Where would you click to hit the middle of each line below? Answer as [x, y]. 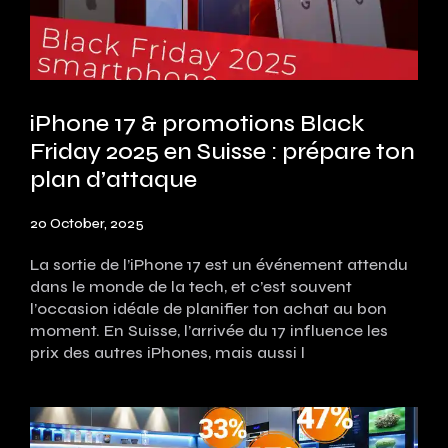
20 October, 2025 [87, 223]
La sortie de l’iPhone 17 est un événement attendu [219, 264]
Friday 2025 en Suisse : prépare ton [222, 151]
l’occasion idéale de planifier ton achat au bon [208, 308]
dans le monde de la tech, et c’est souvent [191, 286]
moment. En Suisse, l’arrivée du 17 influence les [209, 330]
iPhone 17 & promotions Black [197, 123]
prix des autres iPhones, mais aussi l [167, 352]
